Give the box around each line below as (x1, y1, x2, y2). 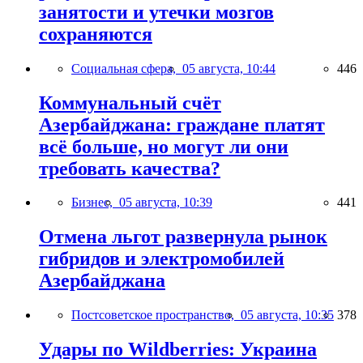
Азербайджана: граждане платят (39, 113, 325, 135)
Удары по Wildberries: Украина (39, 339, 317, 361)
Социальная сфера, (71, 61, 182, 75)
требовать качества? (39, 157, 220, 179)
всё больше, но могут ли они (39, 135, 288, 157)
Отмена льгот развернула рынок (39, 226, 327, 248)
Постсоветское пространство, (71, 308, 241, 322)
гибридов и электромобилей (39, 248, 284, 270)
